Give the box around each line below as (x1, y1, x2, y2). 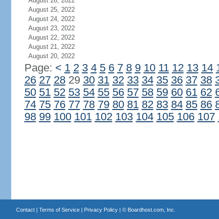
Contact (16, 207, 35, 213)
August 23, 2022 (28, 24, 75, 32)
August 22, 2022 (28, 34, 75, 41)
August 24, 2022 (28, 15, 75, 22)
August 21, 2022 (28, 43, 75, 50)
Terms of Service (39, 207, 80, 213)
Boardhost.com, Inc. (127, 207, 175, 213)
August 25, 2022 (28, 6, 75, 13)
